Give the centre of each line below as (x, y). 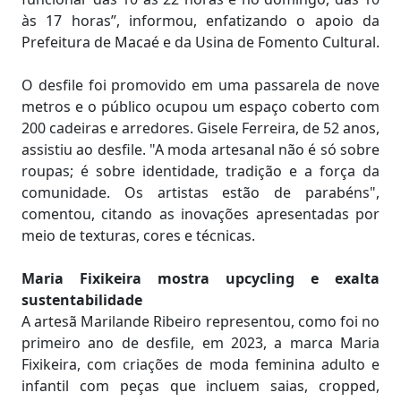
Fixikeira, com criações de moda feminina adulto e (200, 364)
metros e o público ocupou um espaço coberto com (200, 106)
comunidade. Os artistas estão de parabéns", (200, 192)
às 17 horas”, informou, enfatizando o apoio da (200, 20)
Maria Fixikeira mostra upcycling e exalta (200, 278)
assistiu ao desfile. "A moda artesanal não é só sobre (200, 149)
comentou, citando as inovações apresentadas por (200, 213)
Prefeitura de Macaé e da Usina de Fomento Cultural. (200, 42)
